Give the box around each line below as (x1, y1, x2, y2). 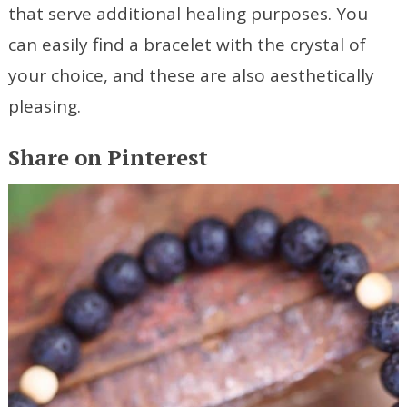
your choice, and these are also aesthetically (7, 64, 374, 88)
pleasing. (7, 94, 81, 119)
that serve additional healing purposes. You (7, 2, 368, 26)
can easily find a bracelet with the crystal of (7, 33, 366, 57)
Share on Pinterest (7, 143, 208, 173)
